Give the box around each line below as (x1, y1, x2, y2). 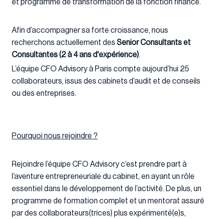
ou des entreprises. (12, 89, 76, 98)
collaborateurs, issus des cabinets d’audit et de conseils (12, 77, 200, 86)
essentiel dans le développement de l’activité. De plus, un (12, 185, 201, 193)
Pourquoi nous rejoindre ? (12, 132, 98, 140)
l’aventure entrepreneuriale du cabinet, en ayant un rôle (12, 173, 195, 181)
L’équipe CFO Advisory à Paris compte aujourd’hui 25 (12, 65, 189, 73)
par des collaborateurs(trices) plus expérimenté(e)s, (12, 209, 186, 218)
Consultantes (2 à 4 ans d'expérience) (12, 51, 139, 59)
